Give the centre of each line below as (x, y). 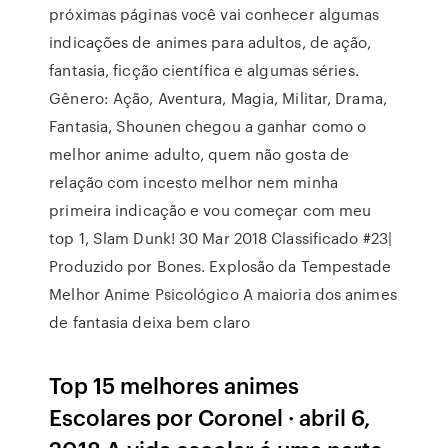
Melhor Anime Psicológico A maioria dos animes (223, 294)
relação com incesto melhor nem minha (193, 182)
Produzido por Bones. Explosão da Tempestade (220, 266)
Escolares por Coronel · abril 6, (210, 416)
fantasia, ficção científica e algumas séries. (204, 70)
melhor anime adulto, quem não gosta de (199, 154)
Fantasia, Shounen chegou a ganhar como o (208, 126)
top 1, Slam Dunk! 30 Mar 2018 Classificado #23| (220, 238)
